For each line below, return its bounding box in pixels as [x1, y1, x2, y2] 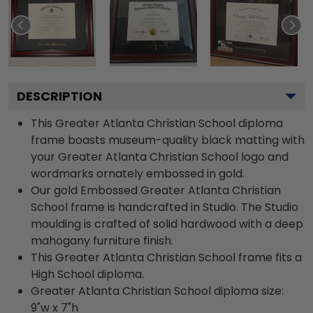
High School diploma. [31, 265, 144, 282]
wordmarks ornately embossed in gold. [31, 165, 245, 182]
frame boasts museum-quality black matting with [31, 131, 305, 148]
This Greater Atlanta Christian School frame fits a [31, 249, 302, 265]
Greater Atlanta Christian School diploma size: [31, 282, 284, 299]
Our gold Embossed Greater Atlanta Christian [31, 182, 281, 198]
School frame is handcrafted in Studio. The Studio [31, 198, 298, 215]
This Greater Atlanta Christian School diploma [31, 115, 283, 131]
